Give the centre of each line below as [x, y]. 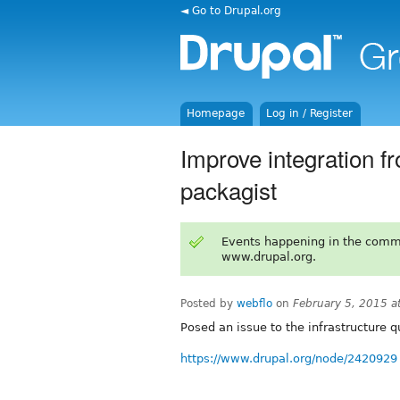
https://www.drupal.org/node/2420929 [289, 358]
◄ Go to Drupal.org [231, 10]
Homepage [216, 113]
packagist [229, 189]
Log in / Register [310, 113]
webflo [254, 303]
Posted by [208, 303]
